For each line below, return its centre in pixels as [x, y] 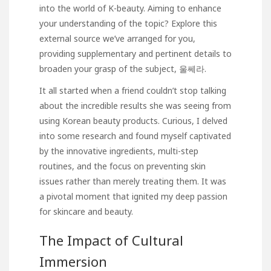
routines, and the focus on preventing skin [122, 166]
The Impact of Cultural [111, 240]
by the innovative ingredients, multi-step [119, 151]
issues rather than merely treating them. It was [133, 181]
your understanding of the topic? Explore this [128, 23]
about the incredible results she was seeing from [135, 106]
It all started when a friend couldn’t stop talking [133, 91]
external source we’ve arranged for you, [117, 38]
